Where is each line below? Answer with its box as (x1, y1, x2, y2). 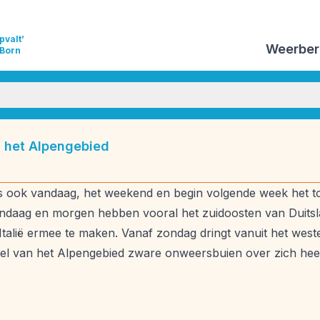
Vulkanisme (139, 126, 201, 141)
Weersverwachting (32, 155, 134, 169)
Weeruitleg (156, 155, 216, 169)
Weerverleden (239, 155, 316, 169)
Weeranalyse (224, 126, 294, 141)
